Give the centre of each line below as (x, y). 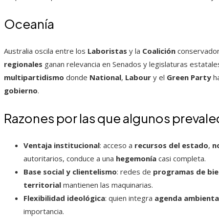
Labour (138, 77)
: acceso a (117, 145)
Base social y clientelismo (70, 172)
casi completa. (181, 159)
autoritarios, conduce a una (70, 159)
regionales (23, 64)
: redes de (135, 172)
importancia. (44, 211)
